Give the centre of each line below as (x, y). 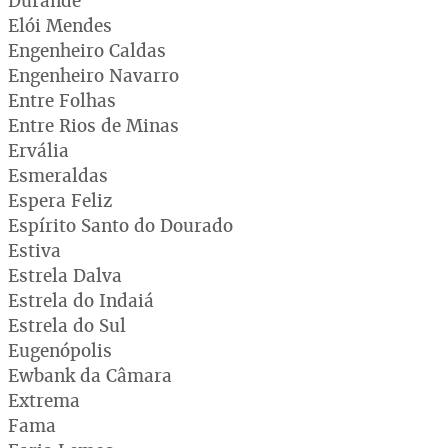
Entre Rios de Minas (93, 125)
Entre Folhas (62, 100)
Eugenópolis (60, 350)
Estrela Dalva (65, 275)
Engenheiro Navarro (93, 75)
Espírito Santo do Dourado (120, 225)
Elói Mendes (60, 25)
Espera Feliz (60, 200)
